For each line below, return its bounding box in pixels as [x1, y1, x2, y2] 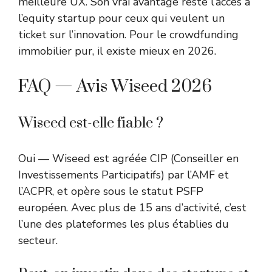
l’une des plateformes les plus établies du [18, 217, 229, 232]
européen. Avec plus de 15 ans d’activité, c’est [18, 200, 246, 216]
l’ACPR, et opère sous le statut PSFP [18, 184, 203, 199]
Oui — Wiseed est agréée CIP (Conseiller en [18, 151, 239, 166]
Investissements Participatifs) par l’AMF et [18, 168, 229, 183]
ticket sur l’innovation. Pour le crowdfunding [18, 27, 239, 42]
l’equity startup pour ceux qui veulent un [18, 11, 225, 26]
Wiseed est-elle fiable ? [18, 114, 163, 133]
